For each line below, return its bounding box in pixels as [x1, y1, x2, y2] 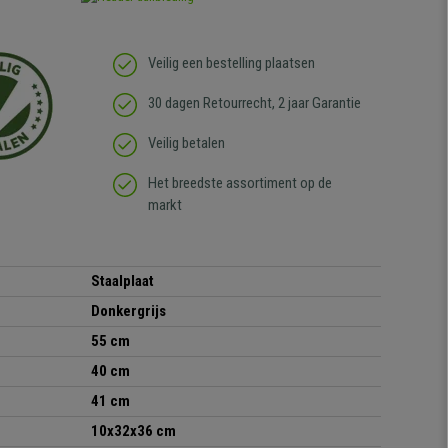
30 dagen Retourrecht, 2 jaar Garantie [147, 94, 361, 113]
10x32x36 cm [91, 422, 176, 441]
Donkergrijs [91, 302, 166, 321]
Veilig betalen [147, 134, 225, 153]
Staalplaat [91, 272, 154, 291]
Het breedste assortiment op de [147, 174, 332, 193]
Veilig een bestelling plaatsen [147, 54, 315, 73]
